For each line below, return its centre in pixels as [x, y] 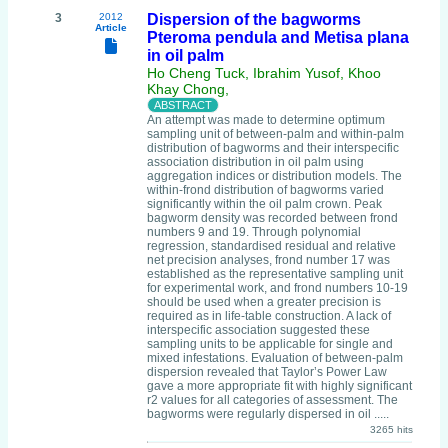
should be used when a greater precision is [264, 302]
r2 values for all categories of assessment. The [272, 400]
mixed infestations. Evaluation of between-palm [275, 358]
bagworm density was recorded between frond [272, 218]
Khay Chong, [188, 89]
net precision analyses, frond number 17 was [268, 260]
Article [110, 27]
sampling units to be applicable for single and [270, 344]
